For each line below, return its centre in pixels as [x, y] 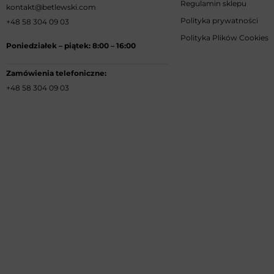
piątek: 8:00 [87, 45]
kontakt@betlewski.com [51, 7]
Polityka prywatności [219, 21]
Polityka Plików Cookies [224, 38]
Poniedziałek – [34, 45]
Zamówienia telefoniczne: [56, 73]
